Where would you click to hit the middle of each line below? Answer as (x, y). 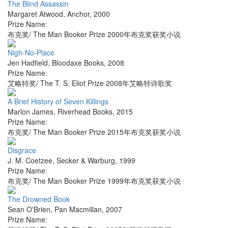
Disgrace (22, 150)
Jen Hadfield (28, 63)
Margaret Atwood (35, 14)
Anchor (78, 14)
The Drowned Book (39, 199)
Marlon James (31, 112)
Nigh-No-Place (31, 53)
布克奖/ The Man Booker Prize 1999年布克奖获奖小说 (94, 181)
